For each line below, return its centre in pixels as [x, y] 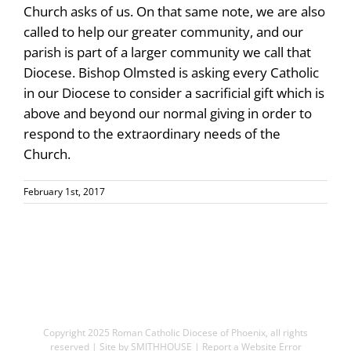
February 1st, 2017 [64, 191]
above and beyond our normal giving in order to [168, 113]
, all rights [287, 333]
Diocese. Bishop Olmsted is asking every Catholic [171, 72]
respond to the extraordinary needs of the [152, 133]
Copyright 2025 [78, 333]
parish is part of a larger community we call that [167, 52]
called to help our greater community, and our [163, 31]
